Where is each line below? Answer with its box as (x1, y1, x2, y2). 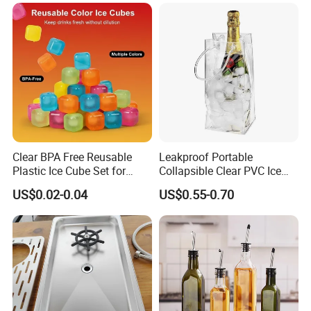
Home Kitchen (12, 177, 82, 193)
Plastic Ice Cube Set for (12, 163, 126, 179)
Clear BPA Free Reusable (12, 149, 133, 165)
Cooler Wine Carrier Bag (158, 177, 274, 193)
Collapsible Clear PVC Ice (158, 163, 281, 179)
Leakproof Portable (158, 149, 253, 165)
